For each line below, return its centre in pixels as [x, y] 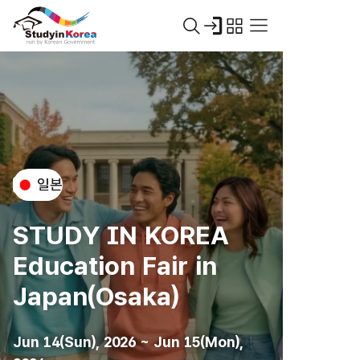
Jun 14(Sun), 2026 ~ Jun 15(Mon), [128, 342]
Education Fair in [115, 266]
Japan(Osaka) [96, 296]
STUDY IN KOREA [121, 235]
